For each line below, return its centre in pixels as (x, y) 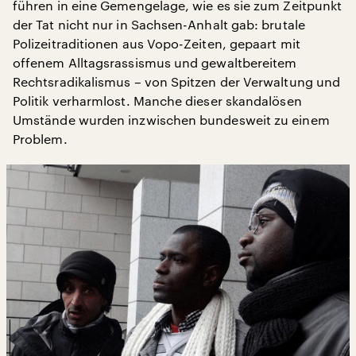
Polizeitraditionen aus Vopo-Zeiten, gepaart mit (157, 43)
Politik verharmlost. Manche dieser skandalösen (157, 101)
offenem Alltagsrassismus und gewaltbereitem (155, 62)
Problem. (40, 139)
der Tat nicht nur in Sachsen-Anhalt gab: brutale (159, 24)
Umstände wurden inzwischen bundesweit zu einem (171, 120)
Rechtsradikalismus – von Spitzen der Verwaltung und (177, 81)
